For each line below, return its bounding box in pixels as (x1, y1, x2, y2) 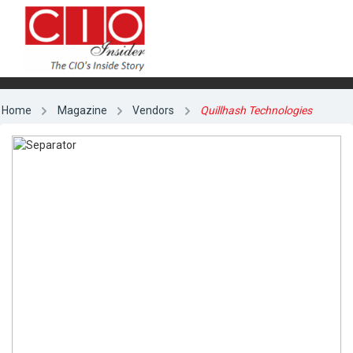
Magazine (57, 103, 107, 117)
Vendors (132, 103, 175, 117)
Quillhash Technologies (200, 103, 313, 117)
